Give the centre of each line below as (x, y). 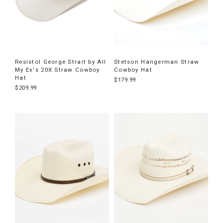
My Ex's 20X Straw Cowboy (57, 69)
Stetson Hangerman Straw (157, 61)
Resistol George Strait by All (61, 61)
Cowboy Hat (133, 69)
